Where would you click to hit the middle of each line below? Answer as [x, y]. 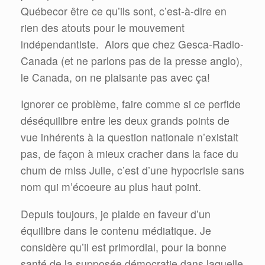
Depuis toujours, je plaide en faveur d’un [116, 214]
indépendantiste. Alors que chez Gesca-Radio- [132, 44]
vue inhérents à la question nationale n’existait [130, 137]
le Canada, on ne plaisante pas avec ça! [115, 77]
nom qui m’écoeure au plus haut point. [111, 187]
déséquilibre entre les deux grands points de [125, 121]
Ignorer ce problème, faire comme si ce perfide [131, 104]
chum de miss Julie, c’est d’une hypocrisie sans [132, 170]
